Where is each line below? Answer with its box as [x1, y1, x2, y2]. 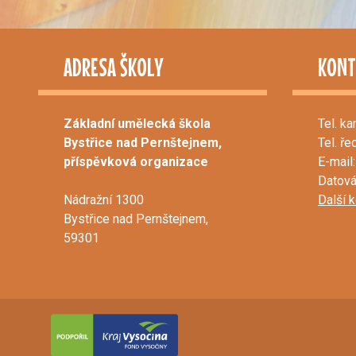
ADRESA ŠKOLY [64, 52, 163, 83]
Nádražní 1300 [64, 192, 144, 208]
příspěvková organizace [64, 154, 208, 170]
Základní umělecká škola [64, 116, 211, 132]
